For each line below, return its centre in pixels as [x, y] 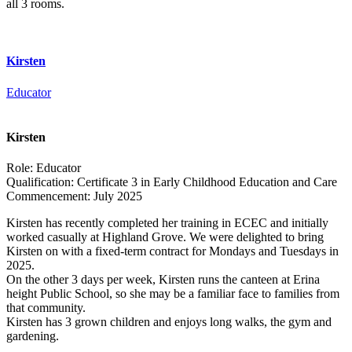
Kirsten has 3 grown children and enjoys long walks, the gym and [169, 322]
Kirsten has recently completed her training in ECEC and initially [167, 223]
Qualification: [40, 182]
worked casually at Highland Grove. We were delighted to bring [165, 237]
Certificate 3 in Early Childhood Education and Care [205, 182]
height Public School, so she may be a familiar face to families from [173, 294]
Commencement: [48, 196]
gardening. [33, 336]
